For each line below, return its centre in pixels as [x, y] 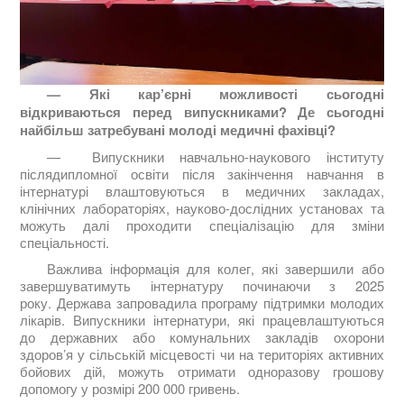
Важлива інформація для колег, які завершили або [216, 268]
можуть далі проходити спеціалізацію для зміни [202, 225]
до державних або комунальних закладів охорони [202, 336]
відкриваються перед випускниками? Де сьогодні [202, 111]
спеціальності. [67, 242]
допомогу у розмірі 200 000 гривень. [130, 388]
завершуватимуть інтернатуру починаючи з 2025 [202, 285]
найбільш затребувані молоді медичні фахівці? [178, 129]
